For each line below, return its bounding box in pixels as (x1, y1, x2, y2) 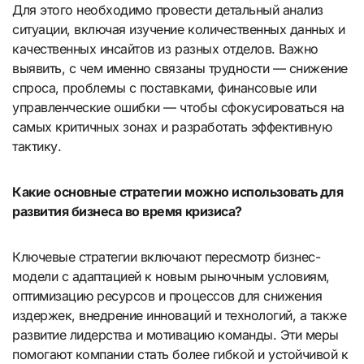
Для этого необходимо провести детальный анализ (12, 2, 323, 19)
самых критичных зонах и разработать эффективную (12, 119, 332, 136)
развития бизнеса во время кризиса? (12, 203, 242, 220)
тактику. (12, 138, 62, 155)
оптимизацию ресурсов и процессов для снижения (12, 288, 323, 305)
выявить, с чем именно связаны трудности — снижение (12, 60, 348, 77)
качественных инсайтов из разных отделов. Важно (12, 41, 318, 58)
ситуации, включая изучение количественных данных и (12, 21, 345, 38)
